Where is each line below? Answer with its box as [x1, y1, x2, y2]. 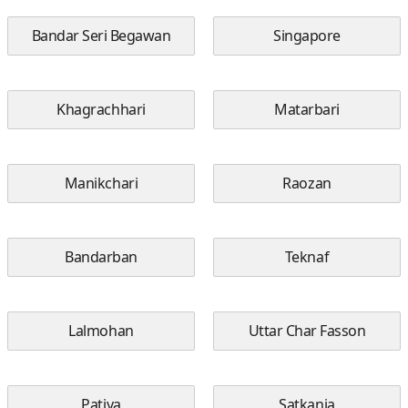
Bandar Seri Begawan [31, 25, 171, 46]
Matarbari [274, 99, 340, 119]
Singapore [273, 25, 341, 46]
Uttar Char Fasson [248, 321, 366, 341]
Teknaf [284, 247, 330, 267]
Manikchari [64, 173, 138, 193]
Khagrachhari [56, 99, 146, 119]
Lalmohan [68, 321, 134, 341]
